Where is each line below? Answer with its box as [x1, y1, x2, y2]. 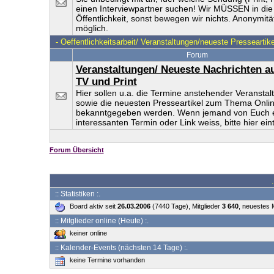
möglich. [75, 23, 108, 33]
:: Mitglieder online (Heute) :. [53, 217, 149, 225]
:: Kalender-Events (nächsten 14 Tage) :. [53, 243, 188, 252]
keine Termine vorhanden [69, 256, 145, 264]
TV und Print [75, 76, 137, 87]
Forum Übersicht [49, 146, 104, 154]
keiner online [69, 229, 107, 237]
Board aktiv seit [69, 202, 117, 210]
